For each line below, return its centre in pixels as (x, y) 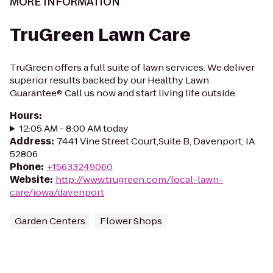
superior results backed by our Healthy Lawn (109, 80)
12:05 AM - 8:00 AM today (74, 128)
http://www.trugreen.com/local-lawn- (139, 179)
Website (30, 179)
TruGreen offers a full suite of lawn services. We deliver (132, 67)
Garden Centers (50, 221)
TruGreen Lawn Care (100, 35)
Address (30, 141)
